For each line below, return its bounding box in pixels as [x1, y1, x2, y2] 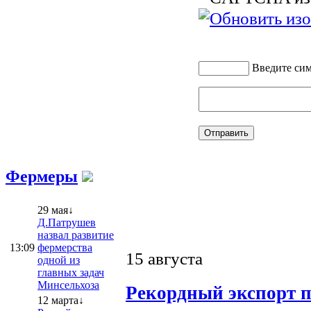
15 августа [126, 248, 203, 269]
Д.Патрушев [37, 216, 96, 228]
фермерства [37, 241, 92, 253]
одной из [37, 253, 80, 266]
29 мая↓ [37, 203, 74, 216]
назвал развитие [37, 228, 114, 241]
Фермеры [6, 167, 78, 185]
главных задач [37, 266, 104, 278]
